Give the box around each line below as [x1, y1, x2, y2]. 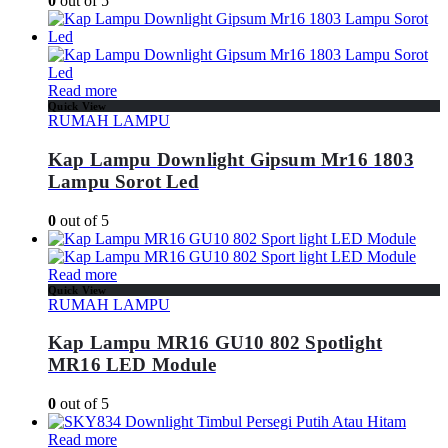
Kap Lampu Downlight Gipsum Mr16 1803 [48, 149, 414, 171]
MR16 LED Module [48, 354, 216, 376]
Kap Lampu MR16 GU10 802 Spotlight [48, 332, 383, 354]
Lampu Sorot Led [48, 171, 199, 193]
